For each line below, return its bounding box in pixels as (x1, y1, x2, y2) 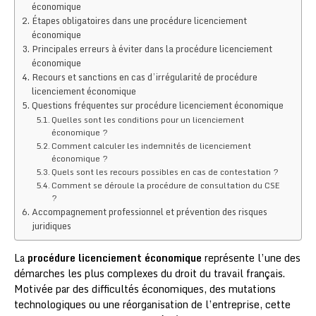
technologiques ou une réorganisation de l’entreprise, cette (14, 296, 291, 312)
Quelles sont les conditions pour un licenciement (51, 112, 245, 126)
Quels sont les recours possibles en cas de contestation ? (51, 164, 279, 178)
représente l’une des (202, 249, 300, 266)
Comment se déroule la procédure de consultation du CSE (51, 178, 281, 192)
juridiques (31, 218, 71, 233)
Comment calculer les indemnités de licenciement (51, 138, 252, 152)
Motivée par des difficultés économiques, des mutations (14, 280, 276, 297)
